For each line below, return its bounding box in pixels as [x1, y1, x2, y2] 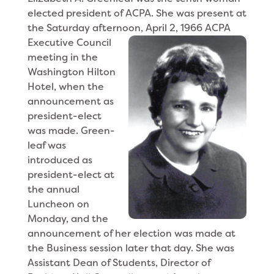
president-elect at [27, 168, 114, 181]
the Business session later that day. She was [27, 242, 234, 254]
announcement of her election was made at [27, 227, 235, 240]
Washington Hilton [27, 65, 116, 78]
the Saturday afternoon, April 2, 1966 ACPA [27, 21, 231, 34]
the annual [27, 183, 80, 196]
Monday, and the [27, 212, 108, 225]
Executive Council [27, 36, 111, 49]
